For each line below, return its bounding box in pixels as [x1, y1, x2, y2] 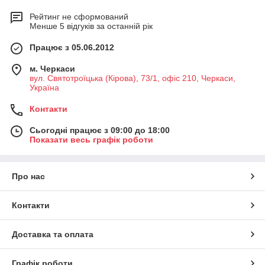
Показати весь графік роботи [30, 135, 153, 145]
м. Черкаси [30, 64, 75, 74]
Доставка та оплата [12, 230, 93, 240]
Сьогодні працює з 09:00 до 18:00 [30, 125, 170, 135]
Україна [30, 83, 59, 93]
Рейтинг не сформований [30, 12, 128, 22]
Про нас [12, 172, 45, 182]
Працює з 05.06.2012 [30, 43, 114, 53]
